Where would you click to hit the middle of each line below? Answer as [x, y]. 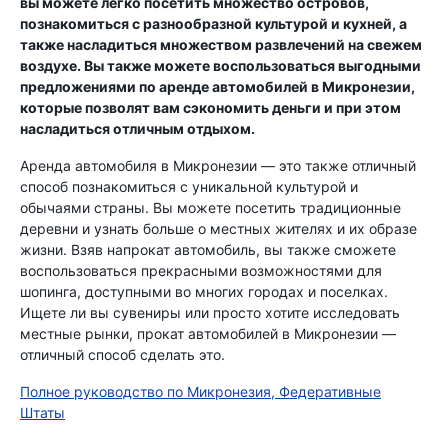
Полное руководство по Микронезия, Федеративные [200, 391]
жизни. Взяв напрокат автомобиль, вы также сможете [208, 249]
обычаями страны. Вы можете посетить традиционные [210, 207]
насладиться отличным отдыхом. [137, 128]
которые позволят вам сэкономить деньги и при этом [210, 107]
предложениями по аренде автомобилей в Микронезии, [217, 86]
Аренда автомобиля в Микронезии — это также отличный [218, 165]
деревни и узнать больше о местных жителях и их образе [218, 228]
